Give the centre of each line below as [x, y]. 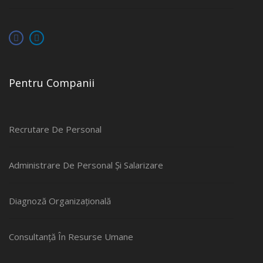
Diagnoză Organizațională [60, 201]
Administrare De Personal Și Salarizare [86, 165]
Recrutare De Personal [55, 129]
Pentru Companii [52, 83]
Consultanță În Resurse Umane [71, 237]
